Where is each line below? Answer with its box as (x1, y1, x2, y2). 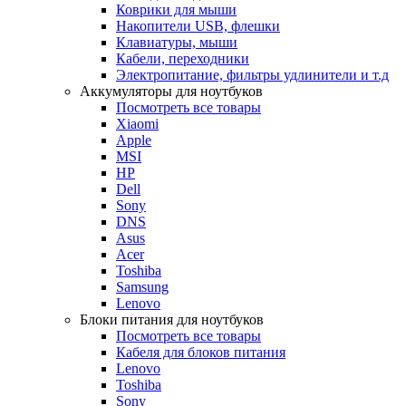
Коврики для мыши (116, 2, 237, 17)
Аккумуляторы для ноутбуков (80, 83, 263, 99)
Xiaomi (116, 116, 159, 131)
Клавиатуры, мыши (116, 34, 237, 50)
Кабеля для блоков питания (116, 344, 285, 360)
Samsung (116, 279, 169, 295)
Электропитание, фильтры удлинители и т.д (116, 67, 389, 82)
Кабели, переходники (116, 51, 249, 66)
